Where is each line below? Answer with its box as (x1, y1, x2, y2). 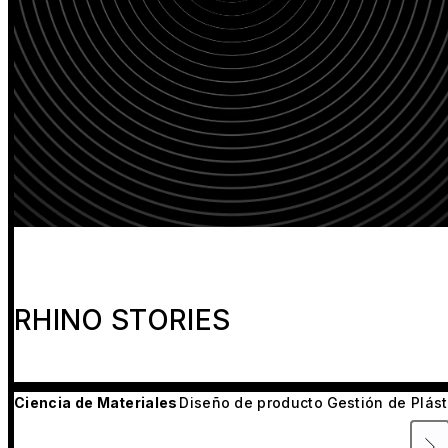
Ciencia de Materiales (14, 394, 178, 412)
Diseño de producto (179, 394, 323, 412)
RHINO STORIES (14, 303, 231, 338)
